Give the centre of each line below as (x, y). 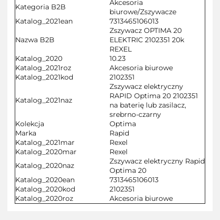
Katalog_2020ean (45, 179)
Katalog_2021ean (44, 21)
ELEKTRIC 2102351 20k (147, 40)
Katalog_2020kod (45, 189)
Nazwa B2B (35, 40)
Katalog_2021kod (44, 77)
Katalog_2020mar (46, 151)
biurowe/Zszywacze (143, 12)
